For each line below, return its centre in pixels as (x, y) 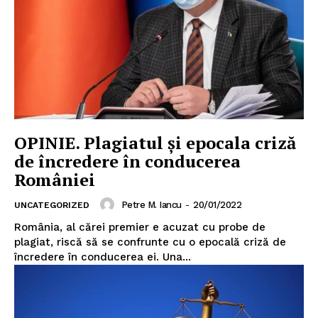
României (55, 180)
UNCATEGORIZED (52, 205)
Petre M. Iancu (151, 204)
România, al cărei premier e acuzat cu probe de (140, 227)
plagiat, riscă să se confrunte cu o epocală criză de (150, 242)
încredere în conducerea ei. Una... (103, 257)
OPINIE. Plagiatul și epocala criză (155, 143)
